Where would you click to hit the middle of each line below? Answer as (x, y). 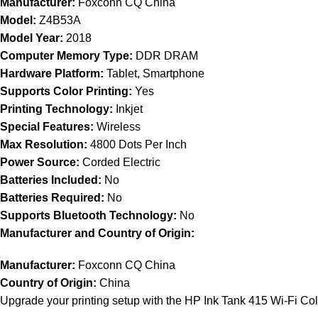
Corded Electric (120, 162)
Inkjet (128, 109)
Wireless (117, 127)
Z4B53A (59, 20)
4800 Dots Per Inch (137, 144)
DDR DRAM (165, 56)
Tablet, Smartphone (154, 73)
